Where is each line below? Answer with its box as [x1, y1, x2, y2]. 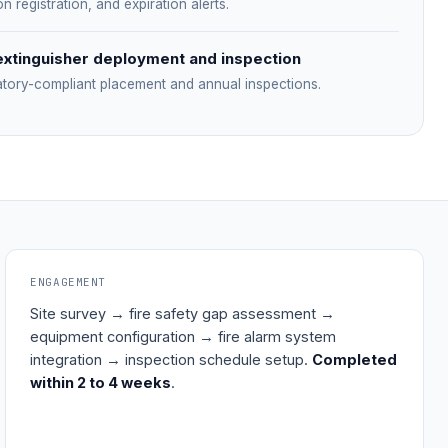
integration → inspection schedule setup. [30, 351, 313, 368]
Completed [312, 351, 398, 368]
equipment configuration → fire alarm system [30, 328, 337, 345]
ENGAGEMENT [30, 275, 106, 289]
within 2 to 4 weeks [30, 374, 172, 391]
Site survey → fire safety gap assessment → [30, 305, 336, 322]
